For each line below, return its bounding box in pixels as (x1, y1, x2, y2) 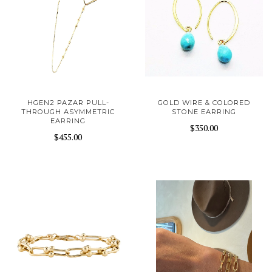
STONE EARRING (172, 107, 236, 117)
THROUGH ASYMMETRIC (21, 107, 115, 117)
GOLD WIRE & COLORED (158, 98, 250, 107)
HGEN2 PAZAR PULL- (27, 98, 109, 107)
